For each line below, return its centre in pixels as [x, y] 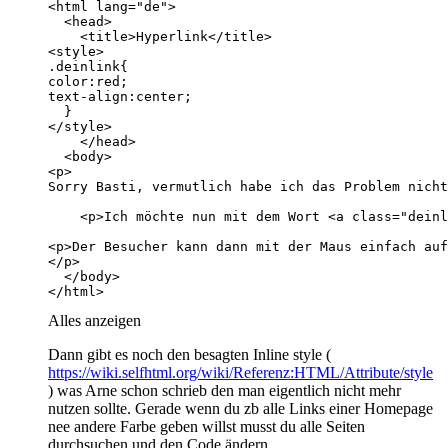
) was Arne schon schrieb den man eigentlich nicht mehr [224, 390]
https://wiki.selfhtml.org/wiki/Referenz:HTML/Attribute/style [240, 372]
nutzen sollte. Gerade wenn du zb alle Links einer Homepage [240, 408]
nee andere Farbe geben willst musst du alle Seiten [206, 426]
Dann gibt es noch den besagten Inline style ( [189, 354]
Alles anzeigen [94, 320]
